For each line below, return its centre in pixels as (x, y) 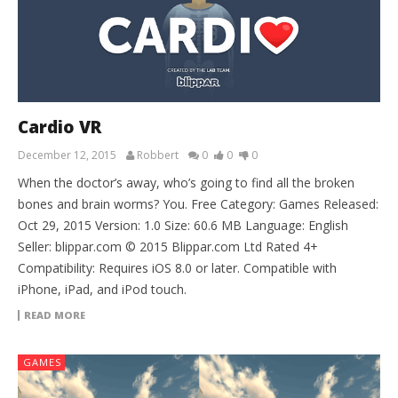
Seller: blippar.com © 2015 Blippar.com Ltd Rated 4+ (168, 247)
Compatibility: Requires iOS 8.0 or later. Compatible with (177, 268)
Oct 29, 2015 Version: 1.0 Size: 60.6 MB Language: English (183, 226)
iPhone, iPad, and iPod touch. (106, 290)
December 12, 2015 (67, 155)
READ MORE (55, 315)
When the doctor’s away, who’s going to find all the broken (186, 183)
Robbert (158, 155)
